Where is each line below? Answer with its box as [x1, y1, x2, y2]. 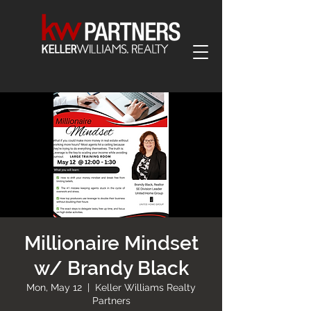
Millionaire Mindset [24, 232, 199, 255]
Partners [92, 295, 131, 306]
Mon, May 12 [26, 282, 82, 293]
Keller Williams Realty [95, 282, 196, 293]
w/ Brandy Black [33, 257, 189, 280]
